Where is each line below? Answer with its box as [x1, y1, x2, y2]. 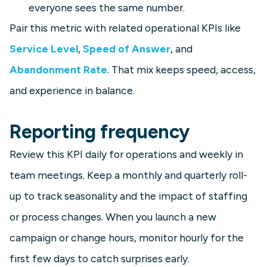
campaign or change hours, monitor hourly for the [10, 231, 244, 244]
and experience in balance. [10, 84, 135, 97]
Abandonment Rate [10, 63, 107, 76]
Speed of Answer [83, 42, 170, 55]
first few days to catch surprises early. [10, 252, 190, 265]
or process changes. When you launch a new [10, 210, 216, 223]
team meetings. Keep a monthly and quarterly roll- [10, 169, 247, 182]
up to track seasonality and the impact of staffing [10, 190, 247, 203]
